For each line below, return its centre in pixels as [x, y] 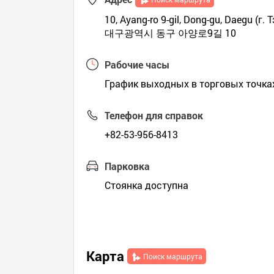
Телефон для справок [154, 115]
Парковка [128, 166]
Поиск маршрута [173, 256]
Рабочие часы [137, 65]
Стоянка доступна [147, 185]
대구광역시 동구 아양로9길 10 [171, 33]
